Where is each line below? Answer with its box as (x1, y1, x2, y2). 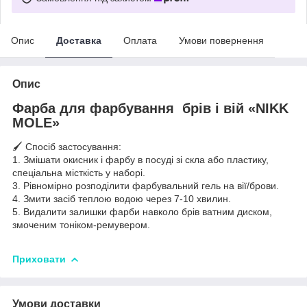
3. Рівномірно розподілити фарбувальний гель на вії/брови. (12, 180, 279, 192)
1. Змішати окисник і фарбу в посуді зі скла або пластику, (12, 154, 269, 166)
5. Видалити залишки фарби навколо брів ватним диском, (12, 206, 272, 218)
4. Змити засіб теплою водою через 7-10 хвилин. (12, 193, 231, 205)
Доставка (56, 34, 101, 46)
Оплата (123, 34, 157, 46)
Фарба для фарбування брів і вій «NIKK (12, 100, 288, 116)
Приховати (12, 254, 66, 265)
